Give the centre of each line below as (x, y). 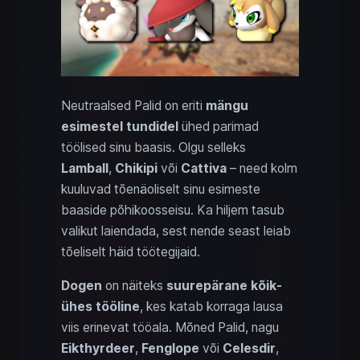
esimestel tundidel (120, 126)
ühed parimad (219, 126)
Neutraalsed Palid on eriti (133, 105)
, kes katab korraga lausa (211, 306)
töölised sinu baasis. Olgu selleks (153, 147)
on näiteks (134, 285)
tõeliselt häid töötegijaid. (131, 252)
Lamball (85, 168)
